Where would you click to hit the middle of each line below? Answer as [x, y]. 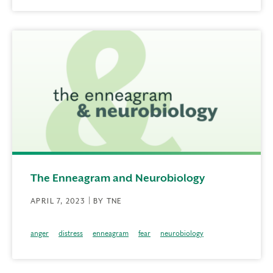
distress [71, 234]
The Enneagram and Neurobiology [118, 178]
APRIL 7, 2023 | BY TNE [76, 201]
